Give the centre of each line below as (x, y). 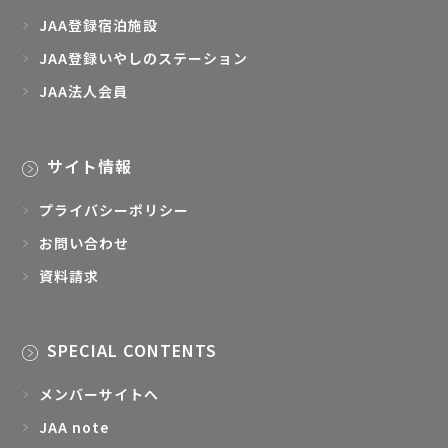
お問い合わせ (84, 242)
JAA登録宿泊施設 (99, 25)
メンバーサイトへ (99, 393)
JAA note (74, 426)
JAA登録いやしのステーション (144, 58)
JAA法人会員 (84, 91)
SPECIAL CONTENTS (132, 350)
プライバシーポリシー (114, 209)
